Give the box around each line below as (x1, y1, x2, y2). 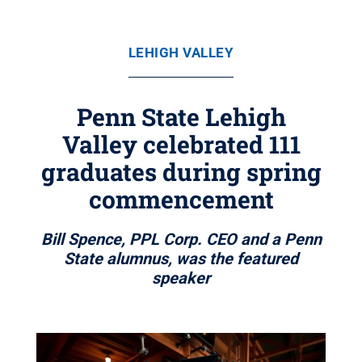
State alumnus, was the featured (64, 249, 298, 268)
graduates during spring (40, 156, 322, 187)
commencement (88, 183, 274, 215)
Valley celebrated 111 (61, 128, 301, 160)
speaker (152, 268, 210, 288)
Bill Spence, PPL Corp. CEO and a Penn (40, 229, 322, 249)
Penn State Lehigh (76, 101, 286, 133)
